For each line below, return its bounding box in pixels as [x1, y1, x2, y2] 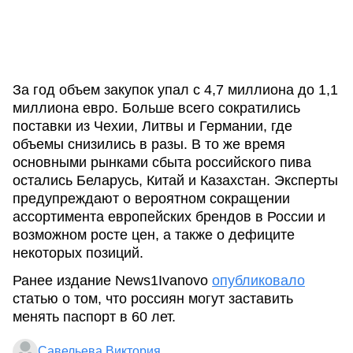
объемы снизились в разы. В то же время [13, 136, 285, 152]
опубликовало [212, 273, 305, 288]
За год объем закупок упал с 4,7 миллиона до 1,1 [13, 82, 338, 98]
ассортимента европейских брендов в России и [13, 209, 325, 225]
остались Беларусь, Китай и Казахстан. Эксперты [13, 173, 338, 188]
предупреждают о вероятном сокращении [13, 191, 290, 206]
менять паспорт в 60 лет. [13, 309, 176, 325]
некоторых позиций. [13, 245, 143, 261]
